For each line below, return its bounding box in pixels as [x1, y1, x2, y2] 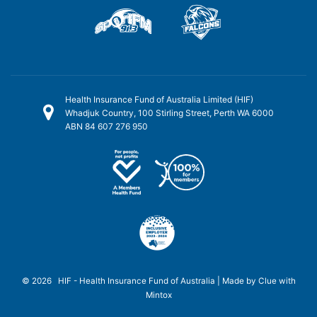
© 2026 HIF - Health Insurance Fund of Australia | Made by [21, 275, 258, 286]
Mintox [145, 289, 172, 300]
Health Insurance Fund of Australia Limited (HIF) [65, 94, 253, 105]
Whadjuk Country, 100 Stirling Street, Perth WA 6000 [65, 108, 274, 119]
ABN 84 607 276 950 [65, 121, 148, 132]
